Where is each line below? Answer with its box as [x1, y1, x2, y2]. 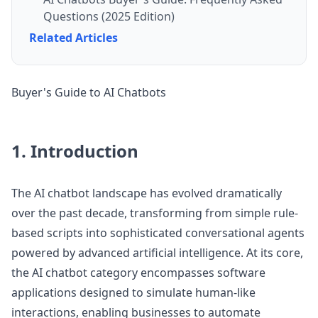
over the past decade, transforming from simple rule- [11, 205, 298, 221]
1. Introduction [11, 139, 138, 163]
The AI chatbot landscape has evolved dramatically [11, 185, 282, 202]
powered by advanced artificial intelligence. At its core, [11, 245, 303, 261]
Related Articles [29, 30, 118, 46]
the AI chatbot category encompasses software [11, 265, 265, 281]
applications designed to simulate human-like [11, 285, 256, 301]
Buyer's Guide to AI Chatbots [11, 84, 166, 101]
